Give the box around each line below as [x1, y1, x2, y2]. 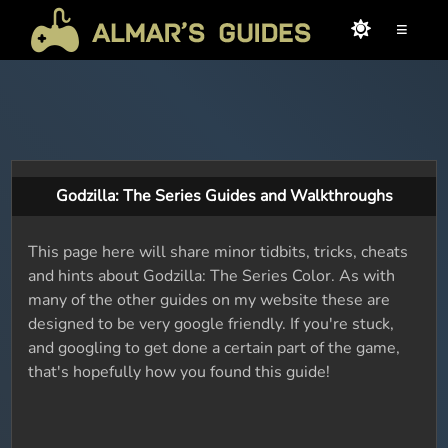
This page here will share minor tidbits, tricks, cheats [28, 241, 409, 263]
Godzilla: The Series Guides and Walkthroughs [55, 185, 393, 207]
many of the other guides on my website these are [28, 289, 391, 311]
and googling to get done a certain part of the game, [28, 337, 401, 359]
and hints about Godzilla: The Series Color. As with [28, 265, 396, 287]
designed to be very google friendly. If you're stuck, [28, 313, 395, 335]
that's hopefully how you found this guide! [28, 361, 331, 383]
